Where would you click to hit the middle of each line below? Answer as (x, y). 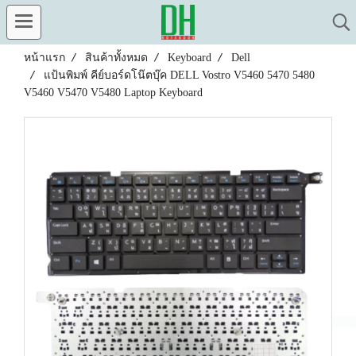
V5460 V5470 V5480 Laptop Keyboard (113, 93)
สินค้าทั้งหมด (116, 58)
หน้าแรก (44, 58)
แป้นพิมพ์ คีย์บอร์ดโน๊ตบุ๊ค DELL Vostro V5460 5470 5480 (179, 75)
